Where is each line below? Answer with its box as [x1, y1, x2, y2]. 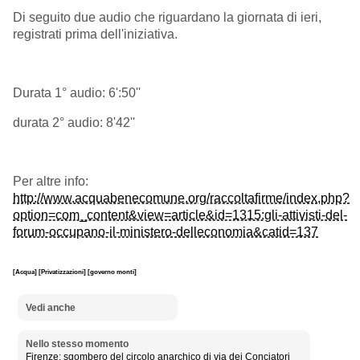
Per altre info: [13, 174, 88, 188]
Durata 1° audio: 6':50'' [13, 85, 141, 100]
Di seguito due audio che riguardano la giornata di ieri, [13, 10, 321, 24]
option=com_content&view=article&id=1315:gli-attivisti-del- [13, 207, 347, 222]
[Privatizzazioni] [39, 268, 88, 276]
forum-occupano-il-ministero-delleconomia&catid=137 [13, 224, 318, 239]
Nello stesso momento [25, 338, 129, 350]
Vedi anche [25, 301, 76, 313]
